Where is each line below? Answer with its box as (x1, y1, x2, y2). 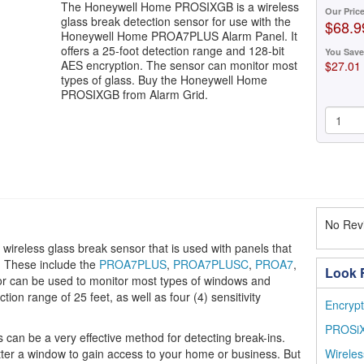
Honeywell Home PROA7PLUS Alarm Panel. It (61, 28, 298, 44)
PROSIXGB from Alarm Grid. (61, 86, 209, 102)
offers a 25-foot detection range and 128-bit (61, 42, 285, 58)
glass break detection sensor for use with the (61, 13, 292, 29)
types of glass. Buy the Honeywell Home (61, 71, 268, 88)
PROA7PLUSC (173, 256, 249, 272)
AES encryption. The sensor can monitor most (61, 57, 298, 73)
